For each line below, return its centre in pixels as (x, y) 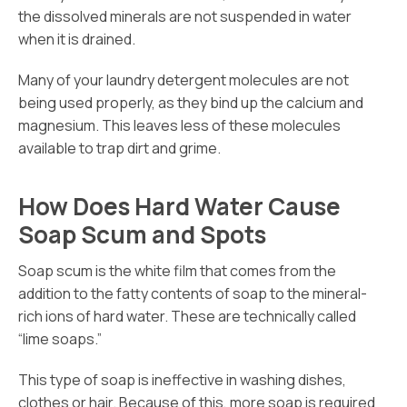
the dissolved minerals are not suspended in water (185, 16)
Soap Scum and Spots (142, 234)
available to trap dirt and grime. (119, 148)
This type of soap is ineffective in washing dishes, (182, 380)
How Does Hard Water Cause (179, 206)
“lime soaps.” (60, 339)
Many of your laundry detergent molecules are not (184, 80)
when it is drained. (77, 39)
